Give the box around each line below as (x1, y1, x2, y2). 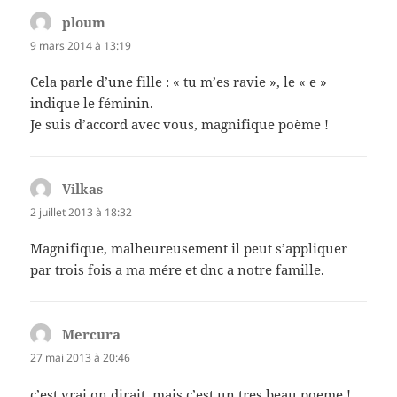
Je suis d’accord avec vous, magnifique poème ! (30, 115, 330, 134)
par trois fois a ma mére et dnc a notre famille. (30, 261, 325, 279)
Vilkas (62, 180, 104, 198)
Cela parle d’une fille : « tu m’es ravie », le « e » (30, 73, 328, 91)
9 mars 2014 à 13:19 (30, 37, 132, 53)
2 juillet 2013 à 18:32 (30, 205, 133, 221)
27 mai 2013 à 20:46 (30, 350, 131, 366)
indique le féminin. (30, 94, 154, 113)
